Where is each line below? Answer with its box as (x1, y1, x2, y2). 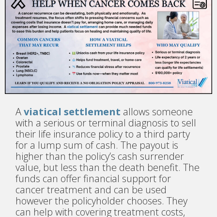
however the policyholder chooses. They (15, 194, 188, 207)
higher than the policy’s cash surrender (15, 149, 185, 163)
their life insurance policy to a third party (15, 127, 190, 140)
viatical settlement (24, 105, 121, 118)
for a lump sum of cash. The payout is (15, 138, 179, 152)
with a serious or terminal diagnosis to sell (15, 116, 197, 129)
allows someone (121, 105, 193, 118)
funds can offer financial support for (15, 171, 171, 185)
